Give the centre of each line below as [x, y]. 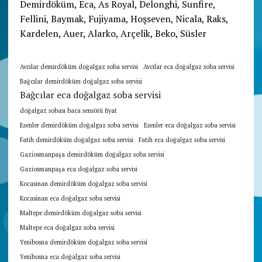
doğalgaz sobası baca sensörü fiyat [68, 110]
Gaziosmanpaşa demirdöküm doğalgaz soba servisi [92, 154]
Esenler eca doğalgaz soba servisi [189, 125]
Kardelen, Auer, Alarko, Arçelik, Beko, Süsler [113, 33]
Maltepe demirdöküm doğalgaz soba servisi [80, 213]
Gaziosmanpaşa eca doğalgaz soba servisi [78, 169]
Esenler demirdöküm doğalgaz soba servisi [79, 125]
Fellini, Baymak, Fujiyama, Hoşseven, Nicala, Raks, [124, 18]
